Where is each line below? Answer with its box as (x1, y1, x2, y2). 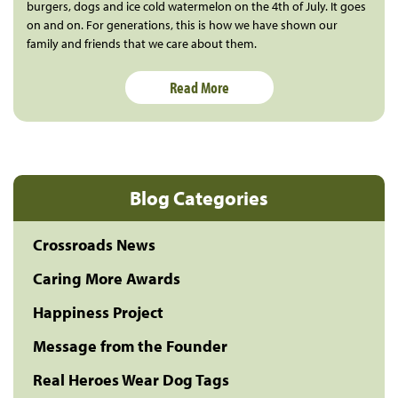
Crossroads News (33, 234, 155, 255)
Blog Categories (130, 185, 268, 211)
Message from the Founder (33, 335, 227, 356)
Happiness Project (33, 301, 163, 322)
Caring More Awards (33, 267, 180, 289)
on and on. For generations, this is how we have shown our (27, 16, 338, 33)
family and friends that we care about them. (27, 35, 257, 52)
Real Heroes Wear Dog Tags (33, 369, 229, 390)
